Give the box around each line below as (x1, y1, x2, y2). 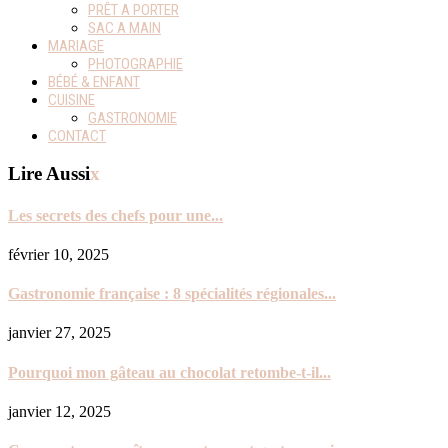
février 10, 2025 (8, 245, 109, 263)
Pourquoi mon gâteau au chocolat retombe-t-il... (8, 363, 331, 381)
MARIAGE (48, 36, 104, 55)
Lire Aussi (8, 163, 90, 185)
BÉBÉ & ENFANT (48, 72, 140, 91)
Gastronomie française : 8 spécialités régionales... (8, 285, 336, 303)
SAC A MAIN (88, 18, 161, 37)
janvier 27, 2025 (8, 324, 111, 342)
